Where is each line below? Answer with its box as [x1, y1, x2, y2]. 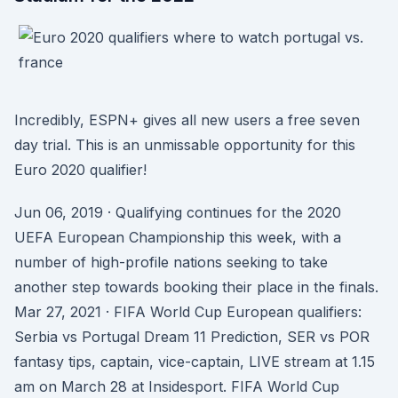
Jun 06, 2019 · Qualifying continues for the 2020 [14, 203, 341, 221]
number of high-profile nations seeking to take [14, 253, 328, 271]
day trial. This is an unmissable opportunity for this [14, 136, 355, 154]
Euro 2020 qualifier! [14, 161, 147, 179]
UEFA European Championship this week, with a [14, 228, 341, 246]
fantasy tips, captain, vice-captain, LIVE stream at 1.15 [14, 353, 375, 370]
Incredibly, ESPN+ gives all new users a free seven [14, 111, 360, 129]
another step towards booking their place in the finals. [14, 278, 378, 296]
